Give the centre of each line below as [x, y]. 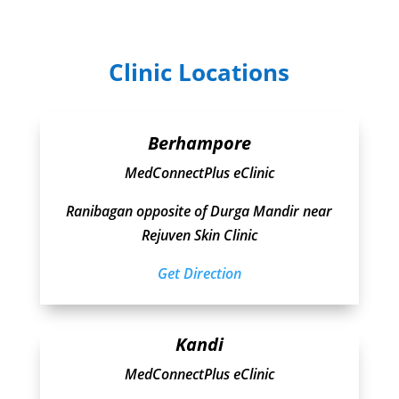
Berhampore [199, 143]
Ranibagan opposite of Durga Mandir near [199, 212]
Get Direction [199, 274]
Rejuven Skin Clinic [199, 236]
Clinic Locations [199, 73]
